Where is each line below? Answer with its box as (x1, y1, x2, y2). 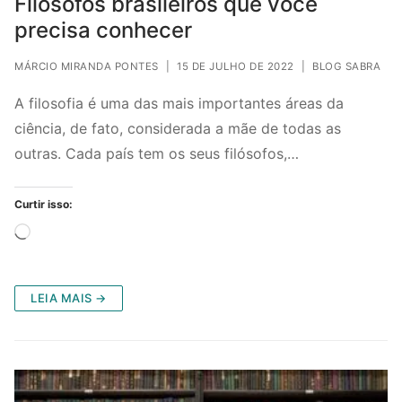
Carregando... (30, 223, 121, 242)
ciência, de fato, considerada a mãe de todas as (14, 119, 341, 138)
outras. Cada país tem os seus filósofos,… (14, 144, 299, 163)
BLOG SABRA (312, 60, 380, 74)
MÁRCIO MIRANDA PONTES (14, 60, 159, 74)
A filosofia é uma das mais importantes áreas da (14, 94, 344, 113)
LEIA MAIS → (31, 290, 107, 305)
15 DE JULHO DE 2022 (177, 60, 294, 74)
